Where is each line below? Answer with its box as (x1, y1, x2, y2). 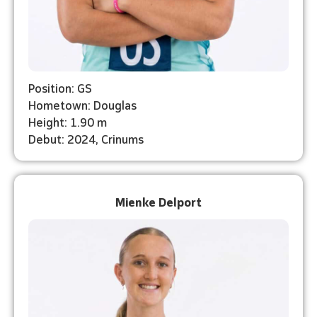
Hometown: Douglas (28, 96, 137, 113)
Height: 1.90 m (28, 113, 107, 129)
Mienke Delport (115, 192, 202, 209)
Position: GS (28, 79, 92, 96)
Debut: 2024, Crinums (28, 129, 144, 146)
